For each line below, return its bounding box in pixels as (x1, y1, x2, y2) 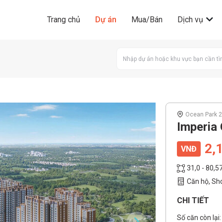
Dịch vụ (177, 15, 205, 24)
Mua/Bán (131, 15, 163, 24)
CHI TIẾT (177, 195, 209, 205)
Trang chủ (47, 15, 80, 24)
